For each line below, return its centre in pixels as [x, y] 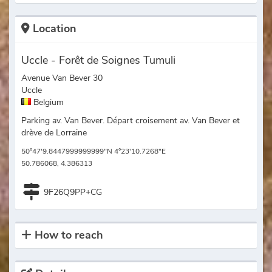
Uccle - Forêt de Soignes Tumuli [98, 60]
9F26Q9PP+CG [73, 192]
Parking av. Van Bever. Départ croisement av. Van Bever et [131, 121]
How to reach [67, 235]
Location [53, 29]
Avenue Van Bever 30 [62, 78]
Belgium [47, 103]
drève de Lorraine [54, 133]
